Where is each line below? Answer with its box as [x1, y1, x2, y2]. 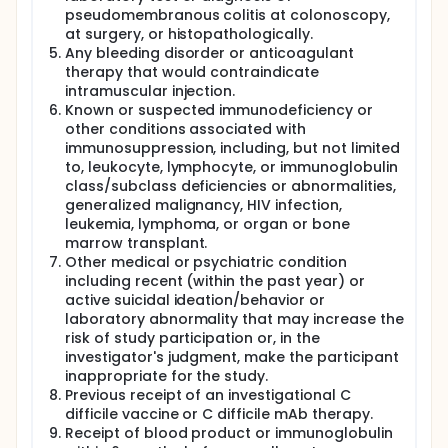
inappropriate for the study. [65, 366, 269, 386]
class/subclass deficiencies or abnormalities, [65, 176, 396, 196]
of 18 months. [31, 55, 128, 75]
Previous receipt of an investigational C [65, 385, 351, 405]
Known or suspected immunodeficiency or [65, 100, 373, 120]
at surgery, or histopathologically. [65, 24, 313, 44]
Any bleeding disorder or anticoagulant [65, 43, 354, 63]
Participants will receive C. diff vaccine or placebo [31, 21, 396, 41]
